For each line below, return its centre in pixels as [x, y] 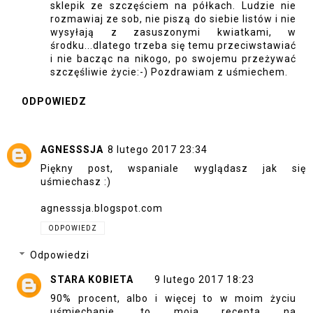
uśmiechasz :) [76, 181]
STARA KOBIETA [92, 279]
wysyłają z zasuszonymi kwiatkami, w [173, 32]
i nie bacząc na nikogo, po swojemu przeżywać [173, 59]
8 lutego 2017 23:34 [158, 149]
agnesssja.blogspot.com [102, 208]
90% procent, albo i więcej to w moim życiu [173, 298]
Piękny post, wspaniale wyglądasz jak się [173, 168]
